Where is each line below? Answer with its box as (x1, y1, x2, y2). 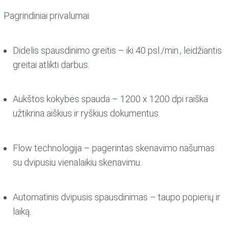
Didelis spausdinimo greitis (12, 44, 116, 56)
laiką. (12, 206, 31, 217)
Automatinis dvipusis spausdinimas (12, 192, 148, 203)
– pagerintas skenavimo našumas (81, 143, 215, 154)
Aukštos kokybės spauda (12, 94, 110, 105)
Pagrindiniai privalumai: (4, 10, 91, 21)
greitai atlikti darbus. (12, 59, 89, 70)
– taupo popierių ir (147, 192, 220, 203)
